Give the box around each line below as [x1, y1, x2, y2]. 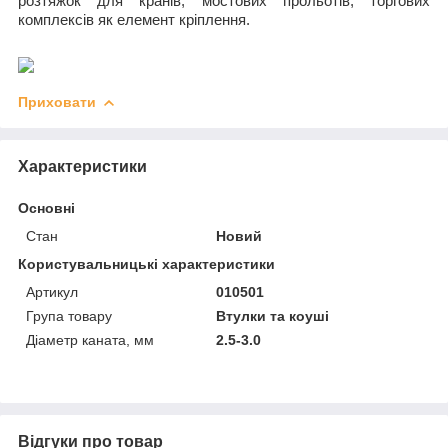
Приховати [18, 93, 96, 110]
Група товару [26, 307, 112, 324]
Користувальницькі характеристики [18, 255, 275, 272]
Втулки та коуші [216, 307, 330, 324]
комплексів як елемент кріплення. [18, 11, 250, 28]
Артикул [26, 283, 78, 300]
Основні [18, 199, 75, 216]
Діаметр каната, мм [26, 331, 154, 348]
